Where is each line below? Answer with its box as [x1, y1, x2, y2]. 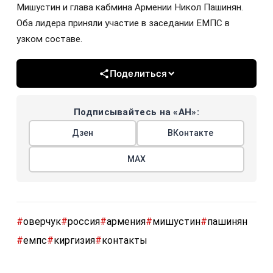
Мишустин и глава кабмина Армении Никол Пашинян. [16, 2, 243, 13]
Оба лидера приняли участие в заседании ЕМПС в [16, 18, 230, 29]
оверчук [23, 216, 61, 228]
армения [107, 216, 146, 228]
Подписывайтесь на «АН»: [74, 107, 199, 118]
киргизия [54, 235, 95, 247]
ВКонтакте [168, 128, 213, 138]
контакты [102, 235, 147, 247]
